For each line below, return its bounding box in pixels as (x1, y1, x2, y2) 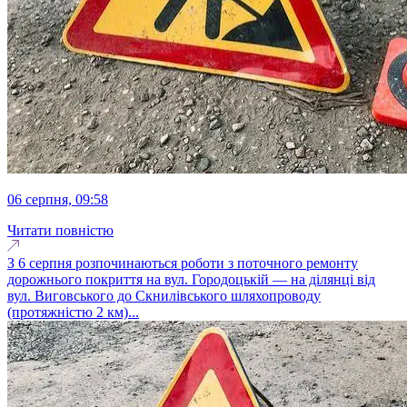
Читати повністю (7, 222, 114, 238)
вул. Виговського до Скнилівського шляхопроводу (7, 287, 321, 303)
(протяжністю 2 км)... (7, 303, 139, 320)
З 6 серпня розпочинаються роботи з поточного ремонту (7, 254, 358, 271)
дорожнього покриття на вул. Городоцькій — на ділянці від (7, 271, 375, 287)
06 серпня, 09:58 (15, 191, 108, 207)
